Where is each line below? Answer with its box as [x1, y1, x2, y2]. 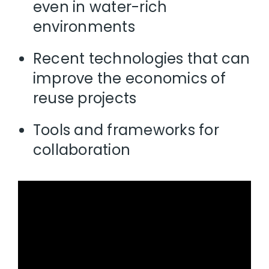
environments [33, 16, 135, 37]
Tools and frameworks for [33, 119, 219, 140]
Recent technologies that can [33, 48, 250, 68]
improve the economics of [33, 68, 226, 88]
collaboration [33, 139, 131, 160]
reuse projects [33, 88, 137, 108]
